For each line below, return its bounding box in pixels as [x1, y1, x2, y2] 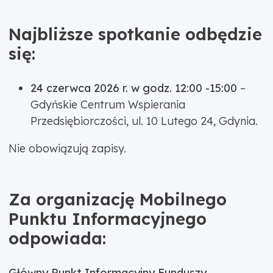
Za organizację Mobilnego [8, 189, 227, 210]
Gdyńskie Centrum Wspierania [30, 97, 185, 112]
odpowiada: [8, 228, 106, 249]
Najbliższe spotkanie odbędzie [8, 24, 262, 45]
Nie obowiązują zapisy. [8, 141, 126, 156]
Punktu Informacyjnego [8, 208, 207, 230]
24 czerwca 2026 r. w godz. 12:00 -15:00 [30, 81, 237, 96]
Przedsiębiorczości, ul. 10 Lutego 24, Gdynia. [30, 114, 261, 129]
